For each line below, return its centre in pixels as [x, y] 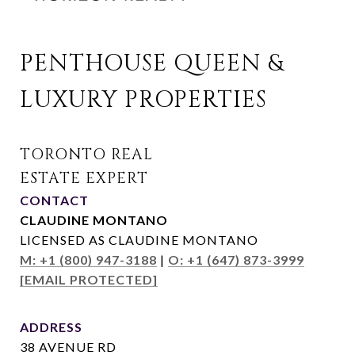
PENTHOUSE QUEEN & [152, 63]
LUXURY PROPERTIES [143, 100]
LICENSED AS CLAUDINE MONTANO [139, 239]
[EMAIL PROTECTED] [89, 279]
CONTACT [54, 200]
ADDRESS [51, 326]
